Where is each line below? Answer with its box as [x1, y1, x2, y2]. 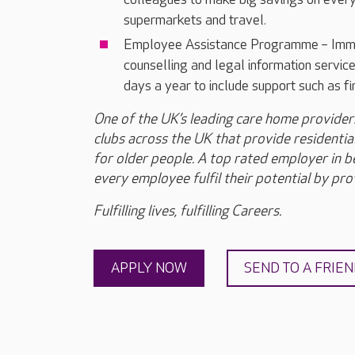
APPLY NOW [111, 260, 187, 277]
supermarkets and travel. [124, 12, 266, 29]
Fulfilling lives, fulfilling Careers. [94, 203, 281, 219]
